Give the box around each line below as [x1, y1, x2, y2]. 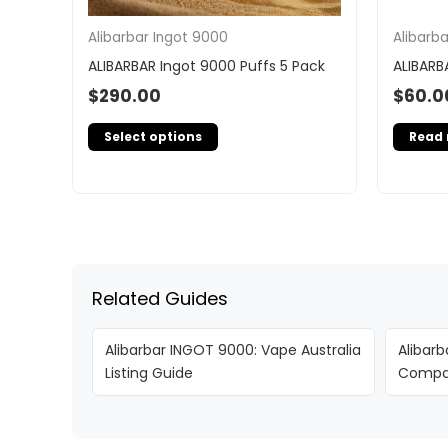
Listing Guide [105, 363, 193, 384]
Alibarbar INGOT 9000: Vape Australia [105, 340, 361, 361]
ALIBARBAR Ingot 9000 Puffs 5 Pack [88, 55, 325, 76]
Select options [104, 128, 202, 146]
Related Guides [92, 286, 228, 312]
